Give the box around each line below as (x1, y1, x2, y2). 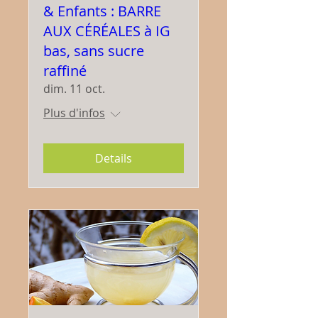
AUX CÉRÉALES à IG (43, 21, 170, 41)
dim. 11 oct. (43, 81, 105, 97)
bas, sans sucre (43, 41, 144, 61)
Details (95, 150, 132, 167)
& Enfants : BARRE (43, 1, 161, 21)
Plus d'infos (43, 105, 105, 121)
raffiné (43, 61, 87, 81)
